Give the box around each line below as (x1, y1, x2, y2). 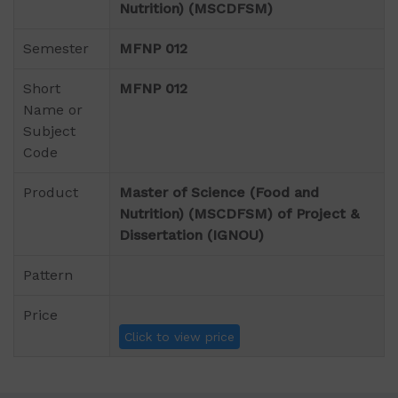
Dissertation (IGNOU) (119, 227, 264, 244)
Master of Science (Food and (119, 184, 319, 202)
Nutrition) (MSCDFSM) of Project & (119, 205, 359, 223)
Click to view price (124, 330, 235, 345)
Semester (23, 40, 89, 58)
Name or (23, 101, 83, 119)
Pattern (23, 267, 73, 284)
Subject (23, 123, 76, 140)
